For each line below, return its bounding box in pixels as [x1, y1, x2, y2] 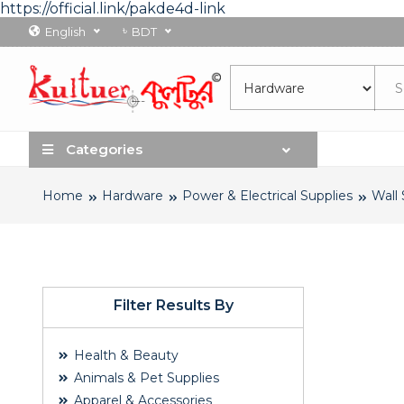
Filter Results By [113, 297, 234, 315]
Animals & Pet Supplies [70, 370, 219, 387]
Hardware [102, 188, 163, 205]
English [45, 24, 86, 39]
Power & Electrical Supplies [182, 188, 353, 205]
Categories [62, 141, 142, 159]
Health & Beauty [70, 347, 179, 364]
